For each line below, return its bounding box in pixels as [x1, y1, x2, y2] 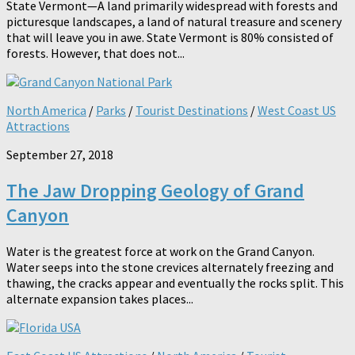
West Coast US [258, 101, 336, 118]
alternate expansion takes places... [6, 290, 193, 307]
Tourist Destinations [136, 101, 248, 118]
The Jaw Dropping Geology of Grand [6, 177, 304, 203]
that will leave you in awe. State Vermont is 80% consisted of [6, 29, 334, 45]
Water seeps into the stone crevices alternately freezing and [6, 258, 334, 275]
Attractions [6, 117, 70, 134]
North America [6, 101, 86, 118]
